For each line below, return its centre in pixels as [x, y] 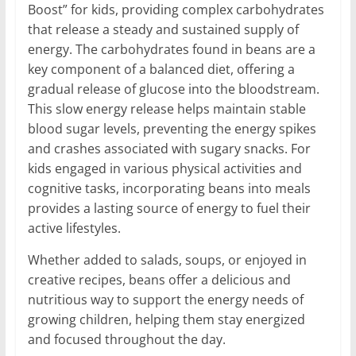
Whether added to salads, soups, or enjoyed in [167, 259]
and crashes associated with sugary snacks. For [169, 148]
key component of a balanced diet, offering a [161, 69]
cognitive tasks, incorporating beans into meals [169, 188]
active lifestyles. [74, 228]
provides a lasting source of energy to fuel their [169, 208]
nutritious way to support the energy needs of [165, 299]
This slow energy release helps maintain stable [166, 108]
